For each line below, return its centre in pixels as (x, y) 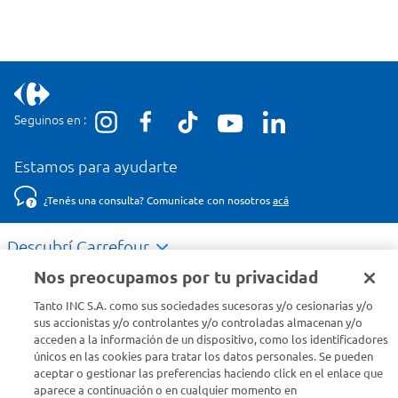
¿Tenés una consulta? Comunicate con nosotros (158, 201)
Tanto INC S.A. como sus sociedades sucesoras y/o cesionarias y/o (204, 306)
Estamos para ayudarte (96, 167)
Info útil (36, 345)
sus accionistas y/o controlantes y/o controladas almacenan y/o (199, 322)
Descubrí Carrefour (78, 247)
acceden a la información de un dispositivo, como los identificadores (211, 339)
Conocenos (49, 296)
